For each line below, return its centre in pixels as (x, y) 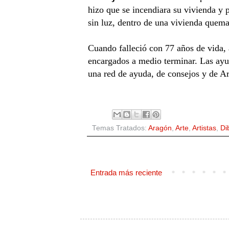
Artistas (204, 128)
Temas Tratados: (120, 128)
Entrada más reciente (126, 172)
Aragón (160, 128)
